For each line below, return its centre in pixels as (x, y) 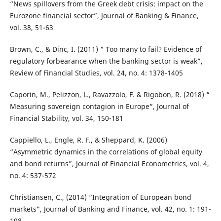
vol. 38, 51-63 (31, 27)
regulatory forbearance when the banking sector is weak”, (106, 61)
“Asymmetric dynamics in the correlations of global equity (106, 151)
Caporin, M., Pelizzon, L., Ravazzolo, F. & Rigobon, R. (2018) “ (110, 94)
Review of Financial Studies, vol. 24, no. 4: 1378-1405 (96, 73)
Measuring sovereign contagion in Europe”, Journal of (99, 106)
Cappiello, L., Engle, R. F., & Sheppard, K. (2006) (88, 140)
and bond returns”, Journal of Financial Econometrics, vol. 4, (109, 163)
